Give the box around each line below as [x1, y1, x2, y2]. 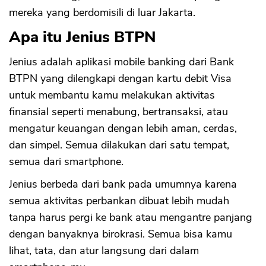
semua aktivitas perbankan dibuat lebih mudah [9, 193, 229, 208]
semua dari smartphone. [9, 154, 123, 169]
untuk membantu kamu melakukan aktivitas [9, 87, 215, 102]
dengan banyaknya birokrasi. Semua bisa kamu [9, 226, 232, 241]
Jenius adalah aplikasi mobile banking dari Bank [9, 54, 234, 69]
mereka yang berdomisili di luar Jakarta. [9, 5, 195, 20]
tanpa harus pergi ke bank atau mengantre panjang [9, 210, 252, 224]
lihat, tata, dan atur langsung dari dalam [9, 243, 199, 258]
